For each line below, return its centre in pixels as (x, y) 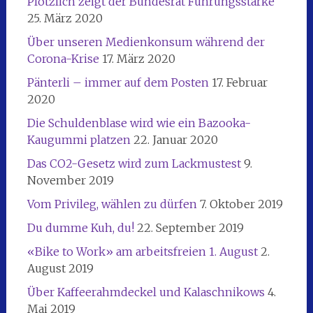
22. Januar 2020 (175, 139)
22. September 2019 (190, 227)
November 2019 (70, 180)
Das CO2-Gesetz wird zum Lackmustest (134, 163)
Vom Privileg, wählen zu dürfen (112, 204)
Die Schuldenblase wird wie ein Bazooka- (139, 123)
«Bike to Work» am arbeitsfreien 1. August (142, 251)
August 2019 (60, 268)
